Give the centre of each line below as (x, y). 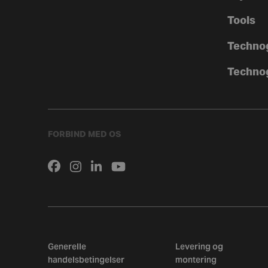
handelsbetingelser (86, 260)
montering (196, 260)
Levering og (199, 247)
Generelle (67, 247)
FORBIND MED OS (84, 135)
